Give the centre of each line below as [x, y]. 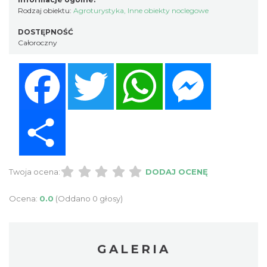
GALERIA [133, 249]
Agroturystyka [99, 11]
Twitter [131, 68]
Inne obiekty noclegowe [168, 11]
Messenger [237, 68]
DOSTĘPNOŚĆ [46, 32]
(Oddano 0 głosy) [89, 199]
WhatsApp [188, 68]
